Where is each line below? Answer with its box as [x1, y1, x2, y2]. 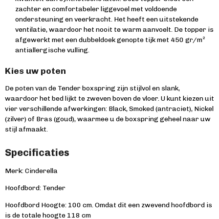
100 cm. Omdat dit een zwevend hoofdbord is [68, 200, 212, 209]
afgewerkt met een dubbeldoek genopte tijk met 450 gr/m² [15, 36, 205, 44]
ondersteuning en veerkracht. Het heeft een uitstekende [15, 15, 198, 23]
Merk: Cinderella [5, 166, 58, 175]
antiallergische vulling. [15, 46, 89, 54]
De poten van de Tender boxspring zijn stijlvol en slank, [5, 84, 180, 92]
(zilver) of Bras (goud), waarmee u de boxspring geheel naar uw [5, 115, 211, 123]
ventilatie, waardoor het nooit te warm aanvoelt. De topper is [15, 25, 214, 34]
